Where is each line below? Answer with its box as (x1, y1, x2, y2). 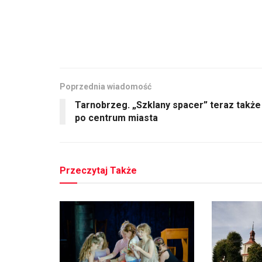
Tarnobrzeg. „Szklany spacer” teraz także (75, 99, 261, 111)
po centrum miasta (75, 112, 158, 124)
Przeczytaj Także (60, 165, 137, 177)
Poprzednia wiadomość (60, 82, 151, 92)
